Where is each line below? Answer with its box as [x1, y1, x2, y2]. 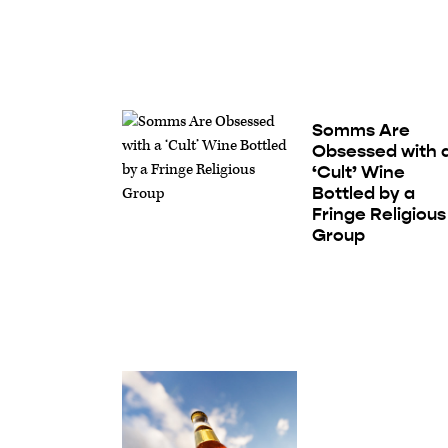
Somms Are [312, 119, 411, 142]
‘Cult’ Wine [312, 161, 406, 184]
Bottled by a [312, 182, 416, 205]
